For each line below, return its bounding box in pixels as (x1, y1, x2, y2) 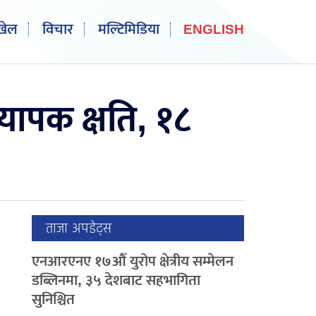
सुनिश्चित (32, 287, 75, 312)
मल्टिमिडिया (98, 17, 159, 42)
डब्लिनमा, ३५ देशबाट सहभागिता (32, 268, 201, 293)
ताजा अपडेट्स (46, 219, 112, 238)
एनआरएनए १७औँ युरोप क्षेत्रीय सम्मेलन (32, 249, 234, 274)
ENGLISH (183, 19, 244, 41)
